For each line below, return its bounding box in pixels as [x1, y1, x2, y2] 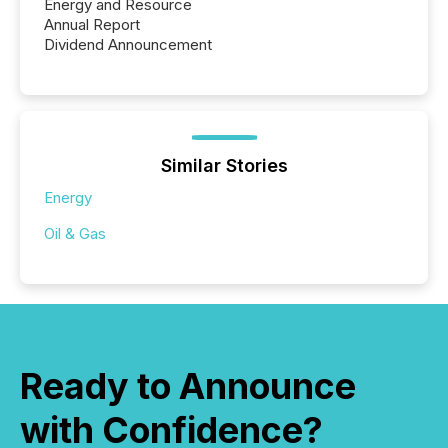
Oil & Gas [44, 224, 106, 244]
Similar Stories [160, 155, 288, 177]
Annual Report [44, 15, 140, 35]
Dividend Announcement [44, 35, 212, 55]
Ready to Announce [20, 364, 356, 409]
